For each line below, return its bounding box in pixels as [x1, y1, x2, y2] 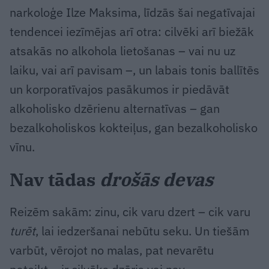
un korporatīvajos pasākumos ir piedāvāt [10, 81, 229, 98]
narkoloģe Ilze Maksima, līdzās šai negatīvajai [10, 4, 255, 21]
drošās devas [100, 168, 213, 192]
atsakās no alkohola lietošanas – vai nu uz [10, 43, 235, 59]
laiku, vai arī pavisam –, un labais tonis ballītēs [10, 62, 259, 79]
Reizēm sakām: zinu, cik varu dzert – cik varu [10, 204, 250, 220]
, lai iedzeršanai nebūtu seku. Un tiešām [35, 223, 249, 240]
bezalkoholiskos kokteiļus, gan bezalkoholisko [10, 119, 258, 136]
